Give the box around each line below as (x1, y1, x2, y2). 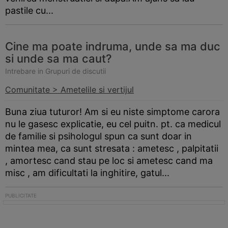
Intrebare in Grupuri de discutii (5, 67, 106, 75)
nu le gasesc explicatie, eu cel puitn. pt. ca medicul (5, 119, 221, 129)
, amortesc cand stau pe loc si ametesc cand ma (5, 155, 213, 166)
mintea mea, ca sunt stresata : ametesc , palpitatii (5, 143, 218, 154)
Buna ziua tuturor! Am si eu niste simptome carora (5, 106, 220, 117)
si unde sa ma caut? (5, 52, 112, 65)
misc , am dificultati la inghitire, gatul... (5, 167, 169, 178)
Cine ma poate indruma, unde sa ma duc (5, 40, 220, 53)
